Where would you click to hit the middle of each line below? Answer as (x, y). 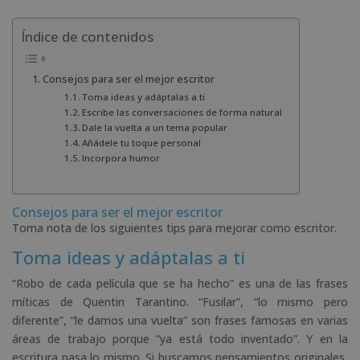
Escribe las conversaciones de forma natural (182, 112)
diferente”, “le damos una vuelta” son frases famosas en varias (180, 320)
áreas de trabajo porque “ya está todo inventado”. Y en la (180, 338)
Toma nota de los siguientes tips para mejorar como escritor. (174, 227)
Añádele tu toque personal (142, 143)
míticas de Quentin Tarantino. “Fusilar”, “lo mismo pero (180, 301)
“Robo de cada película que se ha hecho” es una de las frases (180, 283)
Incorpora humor (121, 158)
